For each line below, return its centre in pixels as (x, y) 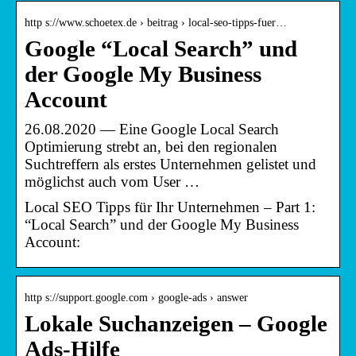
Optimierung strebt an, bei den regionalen (151, 146)
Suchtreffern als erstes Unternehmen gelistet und (170, 164)
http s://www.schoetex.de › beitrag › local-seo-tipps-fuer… (156, 22)
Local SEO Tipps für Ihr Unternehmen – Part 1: (170, 207)
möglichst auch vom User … (112, 181)
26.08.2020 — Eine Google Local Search (152, 129)
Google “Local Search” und (161, 48)
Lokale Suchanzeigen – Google (176, 323)
